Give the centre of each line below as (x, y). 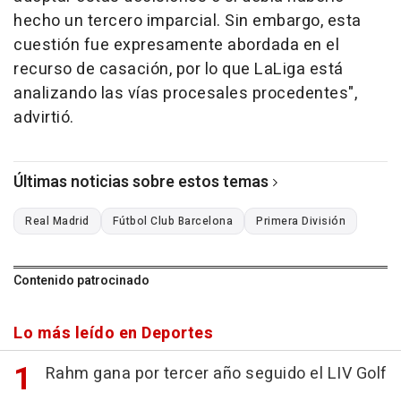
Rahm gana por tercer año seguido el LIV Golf (216, 374)
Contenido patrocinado (81, 281)
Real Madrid (57, 222)
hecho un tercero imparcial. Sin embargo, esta (188, 21)
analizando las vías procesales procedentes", (185, 94)
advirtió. (44, 118)
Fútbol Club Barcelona (172, 222)
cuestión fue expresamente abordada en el (176, 46)
